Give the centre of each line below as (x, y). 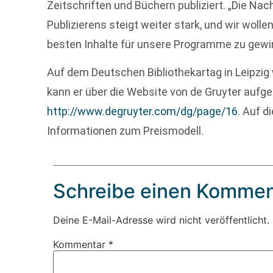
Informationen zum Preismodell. (126, 131)
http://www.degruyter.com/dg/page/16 (143, 112)
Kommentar (81, 244)
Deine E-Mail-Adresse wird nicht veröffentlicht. (161, 220)
